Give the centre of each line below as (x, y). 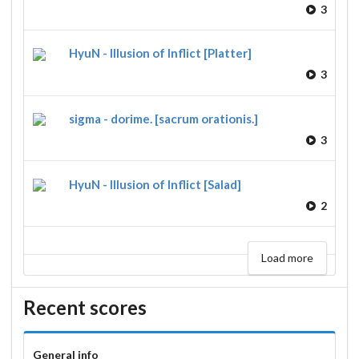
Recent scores (85, 308)
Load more (287, 257)
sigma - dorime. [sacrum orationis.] (163, 118)
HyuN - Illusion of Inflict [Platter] (160, 53)
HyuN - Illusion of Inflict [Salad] (155, 184)
